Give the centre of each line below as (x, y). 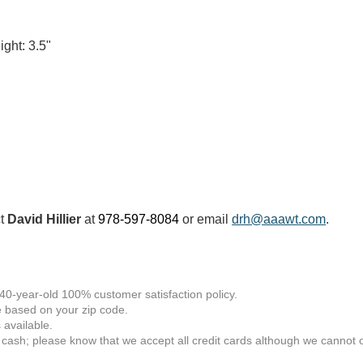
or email (206, 219)
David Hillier (45, 219)
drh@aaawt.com (279, 219)
